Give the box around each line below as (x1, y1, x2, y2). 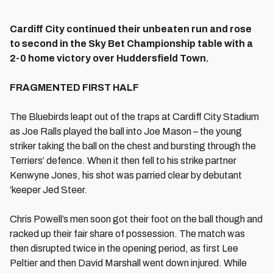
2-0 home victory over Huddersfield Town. (10, 53, 209, 63)
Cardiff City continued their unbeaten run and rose (10, 24, 252, 34)
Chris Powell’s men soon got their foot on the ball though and (10, 214, 263, 224)
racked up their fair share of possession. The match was (10, 229, 245, 239)
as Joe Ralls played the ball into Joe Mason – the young (10, 126, 242, 136)
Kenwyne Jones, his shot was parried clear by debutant (10, 170, 242, 180)
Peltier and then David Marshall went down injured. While (10, 258, 247, 268)
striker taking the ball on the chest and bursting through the (10, 141, 256, 151)
